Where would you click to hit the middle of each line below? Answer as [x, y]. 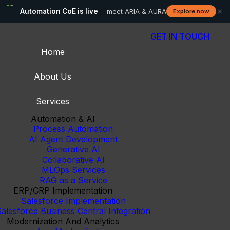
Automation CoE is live [59, 11]
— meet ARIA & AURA [132, 11]
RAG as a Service [73, 180]
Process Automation [73, 129]
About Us [53, 76]
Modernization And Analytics [63, 221]
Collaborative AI [73, 160]
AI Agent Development [73, 139]
